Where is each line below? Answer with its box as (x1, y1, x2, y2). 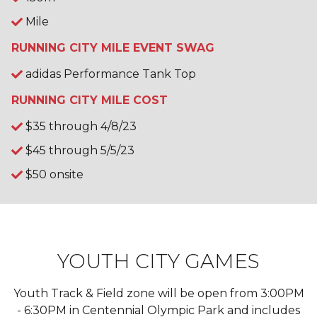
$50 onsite (25, 167, 83, 181)
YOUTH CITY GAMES (57, 248, 260, 273)
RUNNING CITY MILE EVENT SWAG (11, 40, 214, 54)
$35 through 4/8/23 (25, 119, 137, 133)
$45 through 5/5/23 (25, 143, 134, 157)
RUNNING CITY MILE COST (11, 93, 168, 107)
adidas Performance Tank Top (25, 67, 196, 81)
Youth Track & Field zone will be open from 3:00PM (13, 286, 304, 300)
